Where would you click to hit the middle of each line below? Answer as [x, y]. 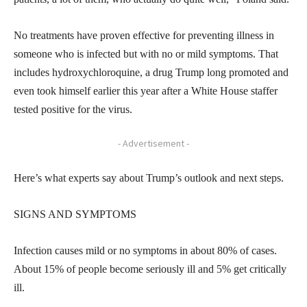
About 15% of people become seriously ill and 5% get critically [150, 269]
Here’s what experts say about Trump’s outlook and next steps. [149, 177]
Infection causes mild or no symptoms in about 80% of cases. [145, 250]
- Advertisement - [153, 143]
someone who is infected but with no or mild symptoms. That [146, 53]
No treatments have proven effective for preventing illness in [144, 35]
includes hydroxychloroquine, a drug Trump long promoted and [151, 72]
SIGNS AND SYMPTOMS [75, 214]
